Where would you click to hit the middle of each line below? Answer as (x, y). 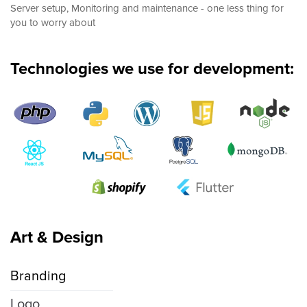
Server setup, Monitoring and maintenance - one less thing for (147, 8)
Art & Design (57, 238)
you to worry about (53, 22)
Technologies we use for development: (152, 69)
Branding (38, 277)
